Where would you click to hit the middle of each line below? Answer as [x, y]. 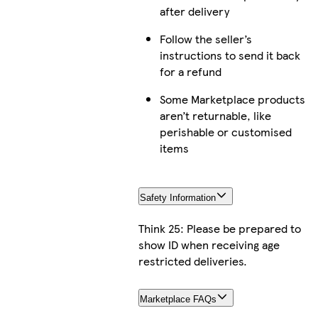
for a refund [190, 72]
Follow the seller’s [205, 39]
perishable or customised [225, 132]
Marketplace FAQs [178, 299]
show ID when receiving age [209, 244]
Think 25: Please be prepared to [219, 228]
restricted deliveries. [192, 261]
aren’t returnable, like [215, 116]
